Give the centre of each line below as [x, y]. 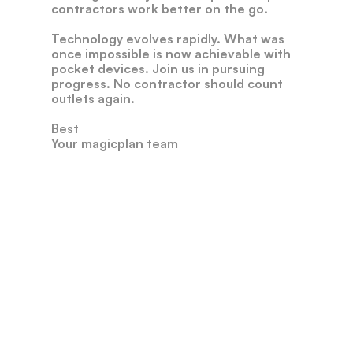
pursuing [238, 69]
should [224, 84]
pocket [73, 69]
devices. [123, 69]
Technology [87, 39]
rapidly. [199, 39]
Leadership [199, 229]
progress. [81, 84]
